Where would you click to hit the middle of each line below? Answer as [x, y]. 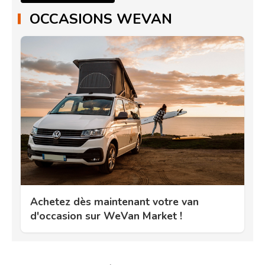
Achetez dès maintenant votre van [114, 201]
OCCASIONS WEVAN [101, 19]
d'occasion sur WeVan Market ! [106, 216]
